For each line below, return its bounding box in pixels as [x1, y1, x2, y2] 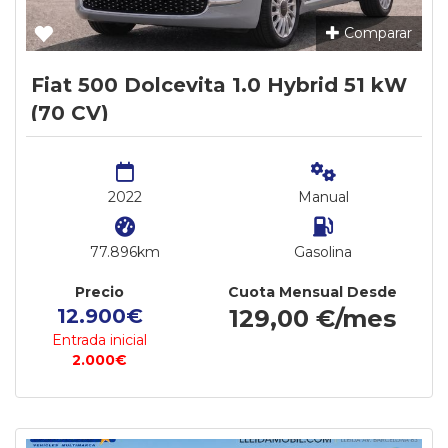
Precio [75, 283, 125, 301]
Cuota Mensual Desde [228, 283, 398, 301]
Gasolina [294, 243, 352, 261]
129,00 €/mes [229, 304, 397, 333]
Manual [297, 188, 349, 206]
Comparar [340, 24, 412, 42]
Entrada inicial [52, 331, 148, 349]
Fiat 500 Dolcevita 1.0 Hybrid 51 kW [31, 73, 407, 97]
